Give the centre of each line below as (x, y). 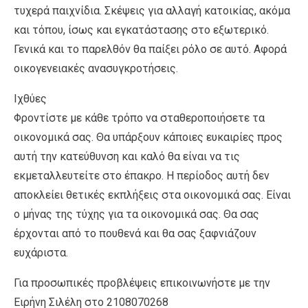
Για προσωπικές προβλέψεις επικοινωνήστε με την (142, 283)
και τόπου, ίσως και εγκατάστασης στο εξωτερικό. (141, 30)
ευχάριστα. (41, 252)
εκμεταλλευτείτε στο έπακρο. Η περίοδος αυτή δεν (142, 175)
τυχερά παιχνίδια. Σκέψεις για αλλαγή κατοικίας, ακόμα (152, 10)
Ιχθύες (30, 98)
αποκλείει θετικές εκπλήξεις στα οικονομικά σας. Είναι (152, 195)
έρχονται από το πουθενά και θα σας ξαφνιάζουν (135, 233)
